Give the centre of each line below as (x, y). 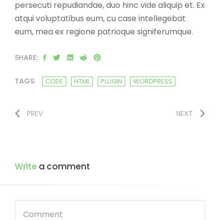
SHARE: (26, 57)
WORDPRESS (153, 81)
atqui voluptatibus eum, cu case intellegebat (100, 18)
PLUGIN (111, 81)
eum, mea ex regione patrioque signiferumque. (104, 32)
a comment (63, 166)
